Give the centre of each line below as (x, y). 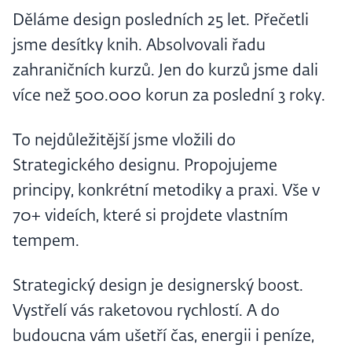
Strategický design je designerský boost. (158, 286)
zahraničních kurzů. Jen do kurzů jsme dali (165, 71)
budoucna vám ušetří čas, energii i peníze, (163, 337)
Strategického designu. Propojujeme (145, 166)
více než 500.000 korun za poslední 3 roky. (169, 96)
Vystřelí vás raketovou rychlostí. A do (146, 312)
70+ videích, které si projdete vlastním (150, 216)
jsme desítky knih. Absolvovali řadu (139, 46)
